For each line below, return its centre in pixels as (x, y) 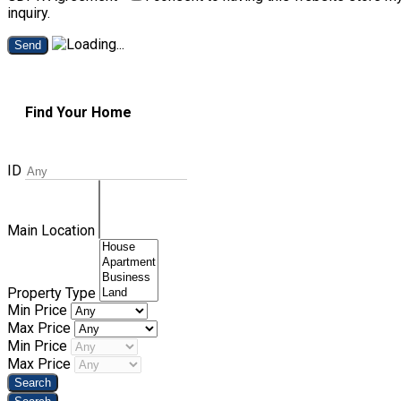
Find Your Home (78, 112)
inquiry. (29, 13)
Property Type (53, 294)
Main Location (53, 231)
